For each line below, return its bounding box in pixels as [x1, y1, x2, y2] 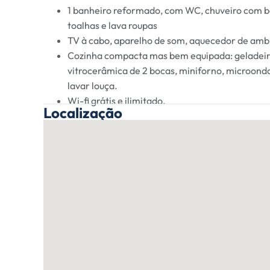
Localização [43, 103, 122, 122]
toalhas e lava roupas [67, 19, 157, 31]
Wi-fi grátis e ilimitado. [67, 94, 166, 107]
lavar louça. [67, 79, 118, 92]
